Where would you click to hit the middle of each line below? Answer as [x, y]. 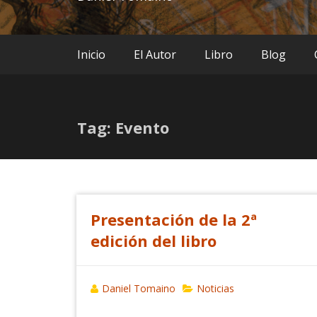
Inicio [91, 54]
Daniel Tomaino [138, 288]
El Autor [155, 54]
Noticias [215, 288]
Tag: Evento [123, 127]
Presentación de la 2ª [173, 219]
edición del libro [153, 240]
